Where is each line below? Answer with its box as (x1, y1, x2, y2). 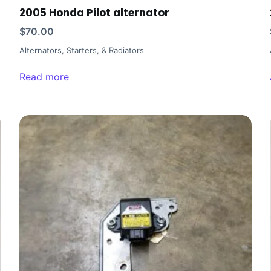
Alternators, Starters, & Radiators (19, 45, 145, 56)
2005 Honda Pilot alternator (19, 5, 170, 21)
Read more (19, 71, 70, 83)
